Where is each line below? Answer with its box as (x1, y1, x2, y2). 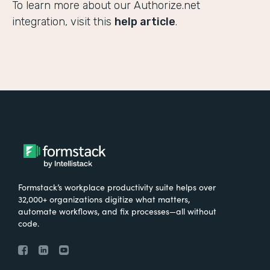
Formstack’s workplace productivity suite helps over (18, 181, 216, 193)
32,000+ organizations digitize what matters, (18, 193, 190, 206)
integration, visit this (12, 15, 115, 29)
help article (115, 15, 175, 29)
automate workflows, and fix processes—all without (18, 205, 216, 218)
